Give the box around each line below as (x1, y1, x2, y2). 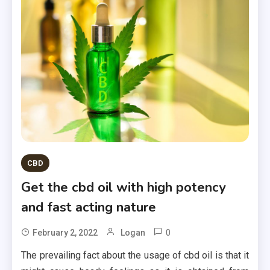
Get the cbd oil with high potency (21, 178, 227, 196)
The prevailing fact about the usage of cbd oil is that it (21, 249, 249, 261)
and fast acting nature (21, 198, 157, 216)
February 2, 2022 (33, 227, 98, 237)
